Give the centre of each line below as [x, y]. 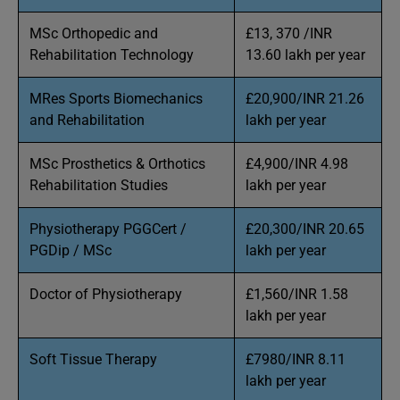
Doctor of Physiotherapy [106, 294]
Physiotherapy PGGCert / [108, 229]
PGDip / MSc [71, 250]
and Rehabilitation [87, 120]
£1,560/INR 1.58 [297, 294]
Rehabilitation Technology [112, 54]
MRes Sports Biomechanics [116, 98]
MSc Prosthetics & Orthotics [117, 163]
